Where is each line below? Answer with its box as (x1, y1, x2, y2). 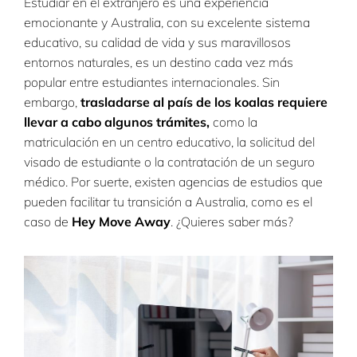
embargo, (24, 94, 77, 111)
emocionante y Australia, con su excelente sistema (24, 14, 310, 31)
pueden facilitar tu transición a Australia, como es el (24, 194, 312, 210)
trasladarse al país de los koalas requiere (77, 94, 328, 111)
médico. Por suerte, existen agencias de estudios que (24, 174, 323, 190)
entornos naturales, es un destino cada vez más (24, 54, 293, 71)
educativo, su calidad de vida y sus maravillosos (24, 34, 291, 51)
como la (213, 114, 257, 131)
